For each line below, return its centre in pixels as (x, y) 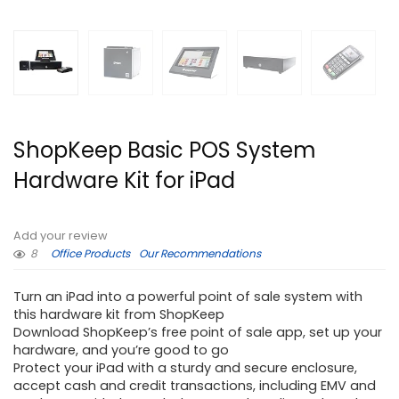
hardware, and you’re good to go (121, 350)
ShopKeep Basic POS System (165, 151)
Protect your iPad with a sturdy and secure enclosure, (185, 367)
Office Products (90, 254)
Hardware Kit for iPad (124, 181)
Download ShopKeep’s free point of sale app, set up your (198, 332)
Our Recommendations (200, 254)
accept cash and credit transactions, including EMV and (195, 385)
